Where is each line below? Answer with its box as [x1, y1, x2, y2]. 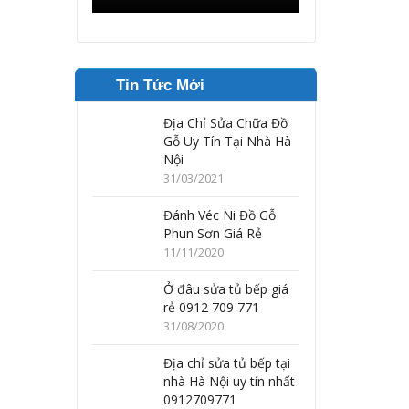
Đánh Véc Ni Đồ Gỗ [163, 206, 277, 224]
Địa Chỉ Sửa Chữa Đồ [163, 114, 288, 131]
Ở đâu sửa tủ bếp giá [163, 280, 289, 298]
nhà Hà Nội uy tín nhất [163, 372, 296, 390]
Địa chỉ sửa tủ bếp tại [163, 354, 291, 372]
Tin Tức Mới [116, 77, 205, 94]
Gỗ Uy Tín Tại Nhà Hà [163, 132, 292, 150]
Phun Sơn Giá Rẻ [163, 225, 263, 242]
